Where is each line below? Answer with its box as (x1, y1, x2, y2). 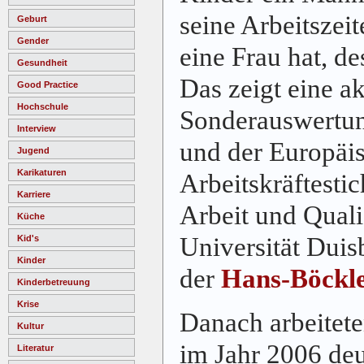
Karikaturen (17, 167, 67, 177)
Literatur (17, 342, 54, 353)
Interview (17, 123, 56, 133)
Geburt (17, 13, 47, 24)
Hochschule (17, 101, 68, 111)
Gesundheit (17, 57, 67, 67)
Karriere (17, 188, 50, 199)
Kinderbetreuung (17, 276, 90, 287)
